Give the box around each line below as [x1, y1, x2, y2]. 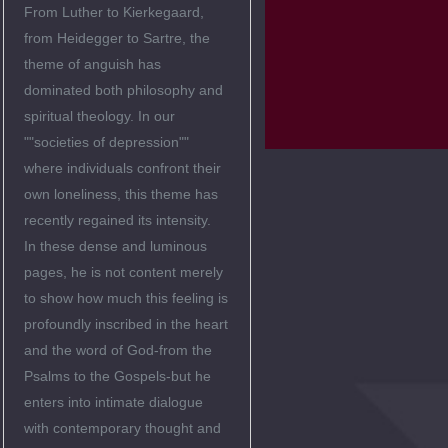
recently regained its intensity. [24, 212, 211, 229]
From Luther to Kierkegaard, [24, 4, 204, 21]
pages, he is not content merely [24, 264, 223, 281]
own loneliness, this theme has [24, 186, 218, 203]
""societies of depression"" [24, 134, 189, 151]
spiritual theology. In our [24, 108, 175, 125]
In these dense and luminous [24, 238, 207, 255]
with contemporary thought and [24, 420, 221, 437]
